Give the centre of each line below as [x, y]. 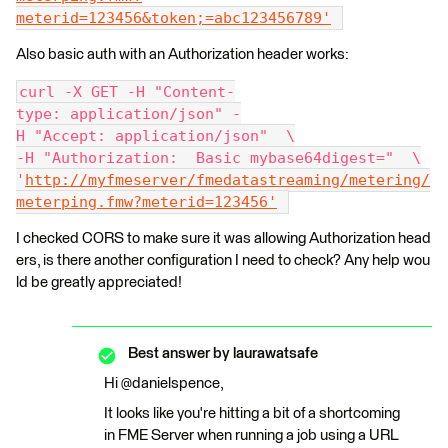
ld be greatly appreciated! [99, 282]
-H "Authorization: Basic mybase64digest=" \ [218, 158]
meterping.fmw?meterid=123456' [146, 202]
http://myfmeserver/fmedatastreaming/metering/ [227, 180]
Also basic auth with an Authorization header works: [182, 54]
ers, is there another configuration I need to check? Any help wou [223, 260]
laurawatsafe [274, 353]
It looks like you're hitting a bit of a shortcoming [252, 413]
